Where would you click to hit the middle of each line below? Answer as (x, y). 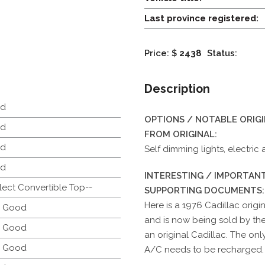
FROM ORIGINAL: (180, 134)
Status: (222, 53)
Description (177, 88)
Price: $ (160, 53)
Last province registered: (201, 18)
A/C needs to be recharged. (204, 249)
